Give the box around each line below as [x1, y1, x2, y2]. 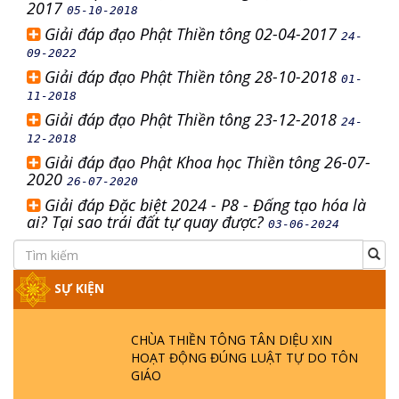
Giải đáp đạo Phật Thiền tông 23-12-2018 [45, 109, 341, 130]
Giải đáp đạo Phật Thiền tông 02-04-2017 [45, 23, 341, 45]
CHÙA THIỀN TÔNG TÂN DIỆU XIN [131, 331, 332, 348]
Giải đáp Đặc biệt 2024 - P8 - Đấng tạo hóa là [45, 194, 366, 216]
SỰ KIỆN [51, 279, 104, 297]
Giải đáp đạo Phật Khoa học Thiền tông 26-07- [45, 151, 370, 173]
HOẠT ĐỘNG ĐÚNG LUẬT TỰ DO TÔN [131, 349, 358, 366]
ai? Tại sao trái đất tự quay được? [27, 211, 268, 232]
